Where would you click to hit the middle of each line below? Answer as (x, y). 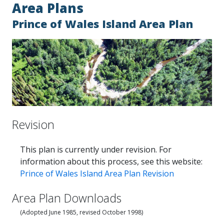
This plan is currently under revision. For (96, 149)
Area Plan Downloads (67, 198)
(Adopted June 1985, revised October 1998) (81, 212)
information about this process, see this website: (111, 161)
